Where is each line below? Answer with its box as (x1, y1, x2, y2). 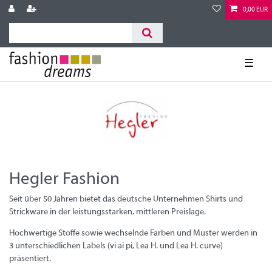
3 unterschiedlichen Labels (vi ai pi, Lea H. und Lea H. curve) (9, 241, 223, 251)
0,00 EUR (243, 6, 268, 13)
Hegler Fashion (9, 171, 120, 188)
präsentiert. (9, 254, 51, 263)
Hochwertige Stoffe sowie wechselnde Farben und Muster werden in (9, 228, 257, 238)
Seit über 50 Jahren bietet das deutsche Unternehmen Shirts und (9, 194, 243, 204)
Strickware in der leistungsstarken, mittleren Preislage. (9, 207, 206, 217)
